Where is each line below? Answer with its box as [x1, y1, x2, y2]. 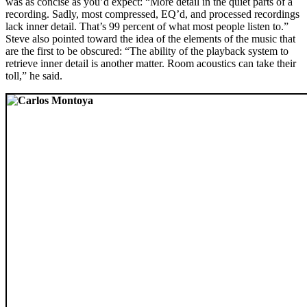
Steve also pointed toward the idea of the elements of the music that [5, 32, 295, 45]
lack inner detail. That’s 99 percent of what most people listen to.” [5, 20, 288, 32]
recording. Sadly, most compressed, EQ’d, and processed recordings [5, 8, 299, 20]
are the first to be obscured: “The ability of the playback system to [5, 45, 288, 57]
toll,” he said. [5, 69, 62, 82]
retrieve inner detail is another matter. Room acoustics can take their [5, 57, 296, 69]
